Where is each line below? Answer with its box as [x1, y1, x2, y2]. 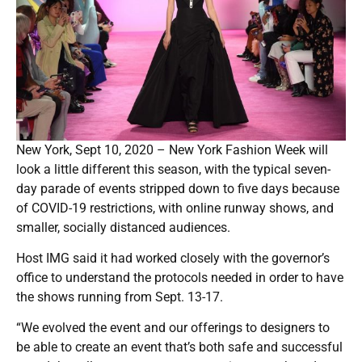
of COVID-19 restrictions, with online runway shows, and [16, 200, 334, 216]
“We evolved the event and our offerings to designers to [16, 319, 330, 335]
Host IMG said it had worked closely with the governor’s [16, 250, 330, 266]
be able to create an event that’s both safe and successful [16, 339, 343, 355]
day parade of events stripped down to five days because [16, 180, 339, 196]
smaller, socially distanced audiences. [16, 219, 230, 235]
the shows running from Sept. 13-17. [16, 288, 223, 305]
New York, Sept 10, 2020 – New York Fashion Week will [16, 141, 328, 158]
